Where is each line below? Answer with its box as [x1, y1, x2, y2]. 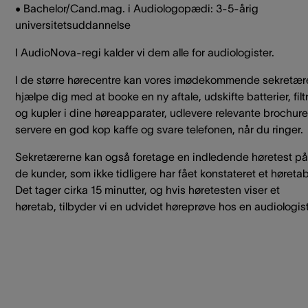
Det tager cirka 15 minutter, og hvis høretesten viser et [15, 183, 280, 196]
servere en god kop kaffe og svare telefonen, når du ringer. [15, 122, 303, 135]
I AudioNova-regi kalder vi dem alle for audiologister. [15, 45, 274, 58]
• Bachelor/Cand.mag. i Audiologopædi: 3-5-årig [15, 1, 258, 14]
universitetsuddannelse [15, 18, 131, 31]
